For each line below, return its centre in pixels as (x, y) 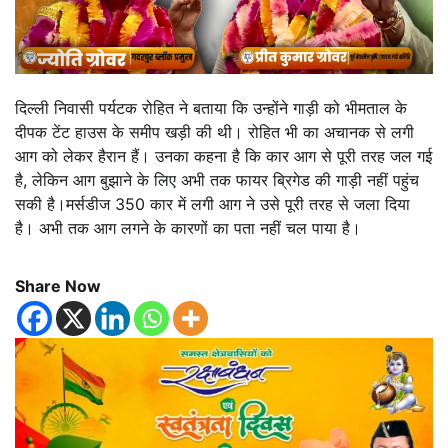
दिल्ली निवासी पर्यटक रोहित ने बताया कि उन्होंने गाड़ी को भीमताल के (211, 108)
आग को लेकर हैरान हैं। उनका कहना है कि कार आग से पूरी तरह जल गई (223, 156)
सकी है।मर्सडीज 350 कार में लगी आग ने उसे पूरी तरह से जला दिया (212, 204)
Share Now (58, 286)
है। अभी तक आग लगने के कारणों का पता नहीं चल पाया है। (188, 228)
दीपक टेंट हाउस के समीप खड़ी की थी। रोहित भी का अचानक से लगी (214, 132)
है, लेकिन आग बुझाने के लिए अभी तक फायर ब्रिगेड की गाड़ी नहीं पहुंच (217, 180)
